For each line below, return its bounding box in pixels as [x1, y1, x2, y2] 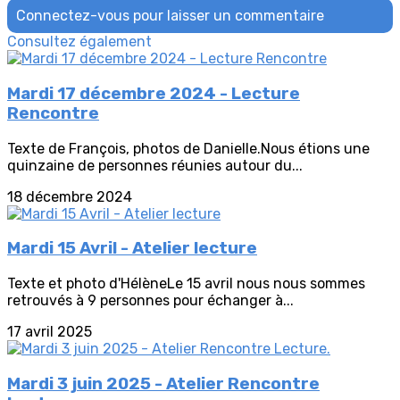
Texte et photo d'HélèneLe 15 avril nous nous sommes [7, 275, 365, 293]
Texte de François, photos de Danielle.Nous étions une [7, 139, 370, 157]
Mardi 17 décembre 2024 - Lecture [7, 83, 300, 104]
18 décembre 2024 [7, 187, 132, 205]
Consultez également [7, 33, 152, 51]
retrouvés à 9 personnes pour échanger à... [7, 292, 294, 310]
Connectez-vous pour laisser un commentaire [16, 7, 324, 25]
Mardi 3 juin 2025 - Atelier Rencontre [7, 373, 320, 394]
